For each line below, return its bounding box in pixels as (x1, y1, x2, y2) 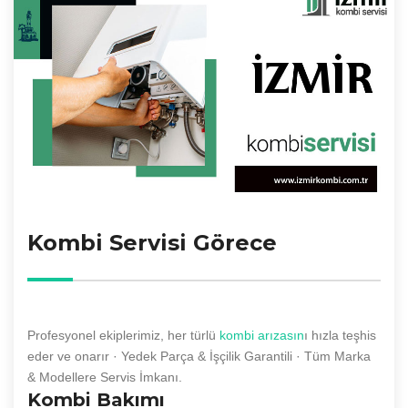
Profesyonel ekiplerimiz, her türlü (27, 327, 219, 342)
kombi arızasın (219, 327, 304, 342)
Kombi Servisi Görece (27, 229, 277, 256)
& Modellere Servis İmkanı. (27, 369, 182, 384)
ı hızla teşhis (304, 327, 376, 342)
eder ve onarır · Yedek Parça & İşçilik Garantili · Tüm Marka (27, 348, 371, 363)
